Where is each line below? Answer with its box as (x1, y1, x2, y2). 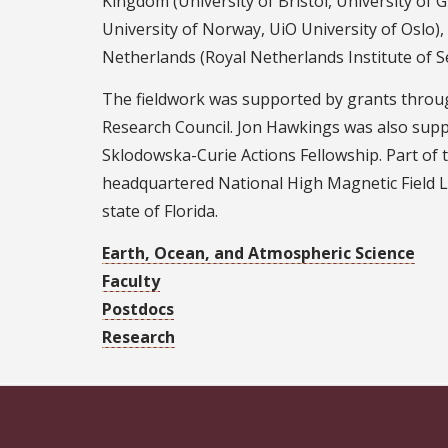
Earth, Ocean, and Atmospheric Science (102, 241, 415, 264)
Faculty (102, 269, 160, 292)
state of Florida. (102, 199, 218, 222)
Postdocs (102, 297, 174, 320)
